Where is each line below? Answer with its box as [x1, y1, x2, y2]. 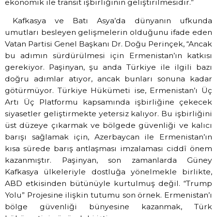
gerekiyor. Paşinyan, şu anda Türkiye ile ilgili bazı [5, 62, 212, 72]
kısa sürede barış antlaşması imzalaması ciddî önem [5, 144, 212, 154]
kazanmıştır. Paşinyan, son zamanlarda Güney [5, 155, 212, 165]
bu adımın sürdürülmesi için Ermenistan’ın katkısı [5, 51, 212, 61]
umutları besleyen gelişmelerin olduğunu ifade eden [5, 28, 212, 37]
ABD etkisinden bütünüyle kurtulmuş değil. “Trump [5, 179, 212, 188]
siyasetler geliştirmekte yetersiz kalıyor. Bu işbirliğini [5, 109, 212, 119]
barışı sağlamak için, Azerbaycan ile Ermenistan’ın [5, 132, 212, 142]
